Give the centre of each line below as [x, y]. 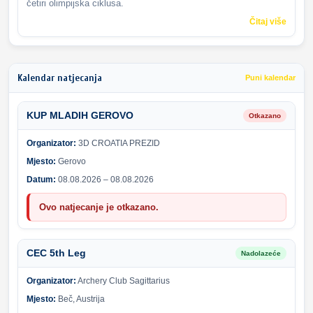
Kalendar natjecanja [60, 78]
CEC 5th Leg [56, 253]
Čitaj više [268, 21]
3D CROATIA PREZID [118, 143]
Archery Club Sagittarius [123, 281]
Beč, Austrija [80, 299]
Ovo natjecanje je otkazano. [99, 207]
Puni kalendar [270, 78]
